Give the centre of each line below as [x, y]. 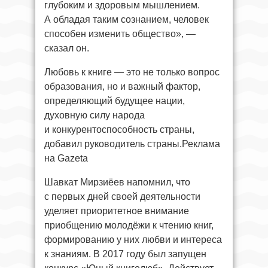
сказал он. [67, 48]
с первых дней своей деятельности [122, 197]
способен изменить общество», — [120, 34]
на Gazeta [66, 158]
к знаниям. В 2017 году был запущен [125, 254]
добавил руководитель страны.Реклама [132, 144]
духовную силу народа [95, 115]
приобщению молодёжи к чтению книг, [129, 225]
